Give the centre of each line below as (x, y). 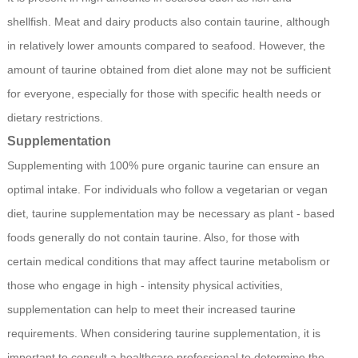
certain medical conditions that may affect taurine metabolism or (168, 262)
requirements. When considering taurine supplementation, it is (163, 334)
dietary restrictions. (55, 118)
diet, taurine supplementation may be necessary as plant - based (171, 214)
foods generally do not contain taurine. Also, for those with (153, 238)
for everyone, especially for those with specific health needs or (164, 94)
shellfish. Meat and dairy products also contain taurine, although (168, 22)
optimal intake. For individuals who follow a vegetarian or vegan (167, 190)
